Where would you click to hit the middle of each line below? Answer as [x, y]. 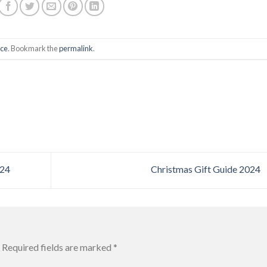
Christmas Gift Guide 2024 [206, 169]
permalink [76, 49]
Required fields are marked [58, 247]
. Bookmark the [33, 49]
